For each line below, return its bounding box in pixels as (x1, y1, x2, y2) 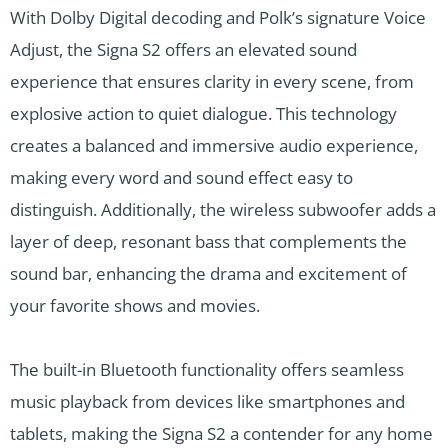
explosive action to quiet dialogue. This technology (10, 101, 397, 125)
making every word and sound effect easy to (10, 165, 353, 189)
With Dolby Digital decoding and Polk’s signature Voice (10, 5, 426, 29)
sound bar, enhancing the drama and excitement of (10, 261, 407, 285)
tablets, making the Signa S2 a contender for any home (10, 421, 433, 445)
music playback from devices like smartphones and (10, 389, 405, 413)
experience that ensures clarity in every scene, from (10, 69, 414, 93)
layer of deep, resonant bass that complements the (10, 229, 407, 253)
